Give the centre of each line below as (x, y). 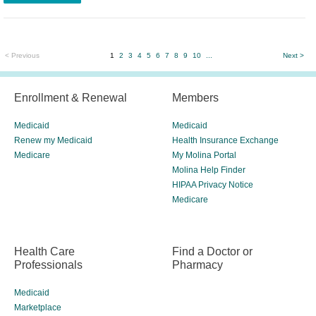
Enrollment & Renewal (71, 97)
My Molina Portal (204, 155)
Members (195, 97)
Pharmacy (197, 264)
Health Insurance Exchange (225, 140)
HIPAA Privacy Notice (213, 184)
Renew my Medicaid (53, 140)
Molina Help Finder (209, 170)
